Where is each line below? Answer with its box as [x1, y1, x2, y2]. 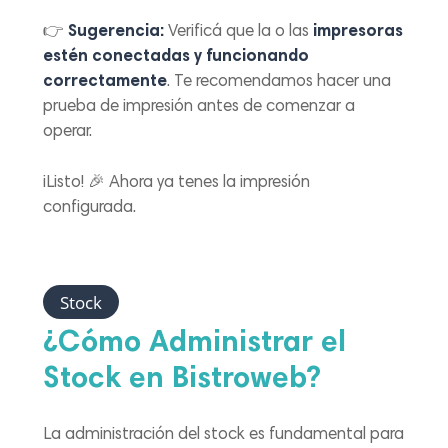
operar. [43, 124, 93, 142]
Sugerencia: [68, 24, 165, 42]
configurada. [43, 199, 137, 217]
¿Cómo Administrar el [43, 329, 347, 360]
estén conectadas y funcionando [43, 49, 310, 67]
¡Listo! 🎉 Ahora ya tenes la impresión [43, 174, 311, 192]
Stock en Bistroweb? [43, 365, 322, 396]
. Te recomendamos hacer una [167, 74, 392, 92]
